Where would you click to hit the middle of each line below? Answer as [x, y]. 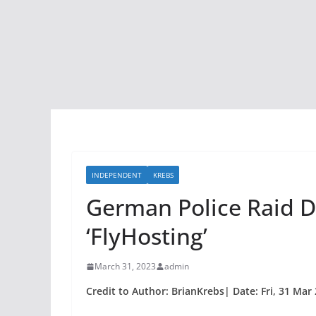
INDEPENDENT [117, 175]
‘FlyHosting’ [147, 236]
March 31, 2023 [125, 266]
